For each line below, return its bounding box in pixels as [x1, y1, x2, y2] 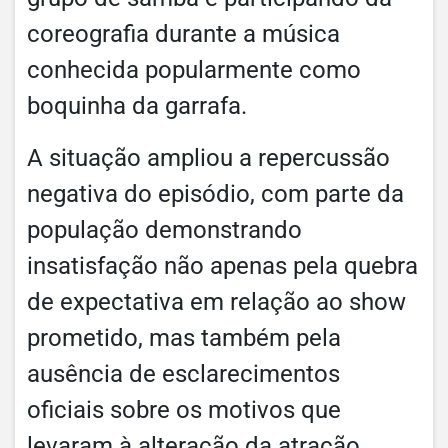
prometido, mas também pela [27, 323, 341, 352]
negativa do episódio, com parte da [27, 179, 404, 208]
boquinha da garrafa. [27, 91, 247, 120]
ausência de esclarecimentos [27, 359, 340, 388]
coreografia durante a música [27, 19, 340, 48]
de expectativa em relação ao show [27, 287, 406, 316]
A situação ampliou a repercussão [27, 143, 390, 172]
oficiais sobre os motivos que [27, 395, 341, 424]
